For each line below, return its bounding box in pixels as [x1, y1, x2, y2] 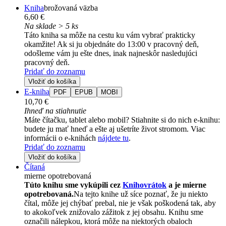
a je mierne [166, 181, 206, 190]
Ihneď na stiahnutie [24, 106, 86, 116]
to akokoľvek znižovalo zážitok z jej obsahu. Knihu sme [24, 208, 203, 217]
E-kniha [24, 87, 49, 96]
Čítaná [24, 162, 45, 172]
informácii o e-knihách [24, 134, 98, 143]
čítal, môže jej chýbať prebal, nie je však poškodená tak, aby [24, 199, 216, 208]
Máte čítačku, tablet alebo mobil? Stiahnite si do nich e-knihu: [24, 116, 220, 125]
